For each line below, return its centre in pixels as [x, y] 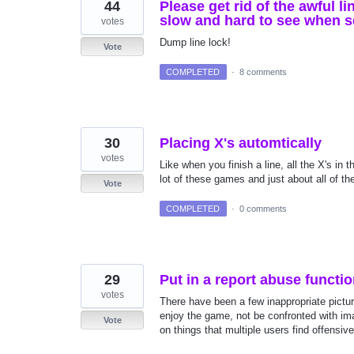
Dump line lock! [195, 42]
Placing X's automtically [241, 143]
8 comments [263, 72]
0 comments [263, 208]
